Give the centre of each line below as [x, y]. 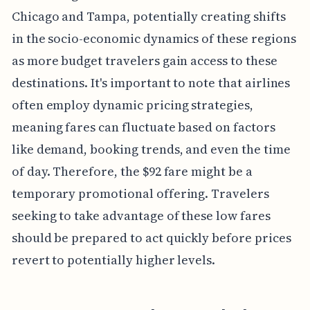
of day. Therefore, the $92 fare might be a [132, 172]
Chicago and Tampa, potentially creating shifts [148, 17]
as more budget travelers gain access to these [144, 61]
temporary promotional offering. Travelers [140, 194]
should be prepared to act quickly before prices [151, 238]
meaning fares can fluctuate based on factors [143, 127]
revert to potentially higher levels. [113, 260]
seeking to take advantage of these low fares [141, 216]
